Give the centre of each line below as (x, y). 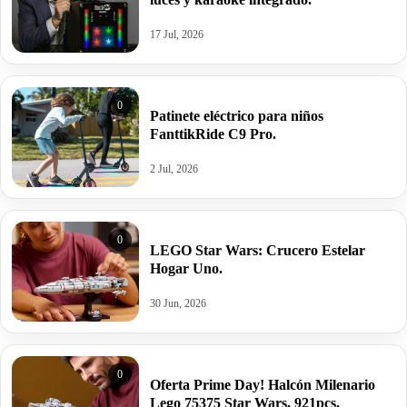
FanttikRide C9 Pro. (213, 134)
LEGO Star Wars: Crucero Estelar (258, 250)
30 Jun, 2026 (178, 303)
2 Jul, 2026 (174, 169)
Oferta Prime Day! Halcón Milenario (263, 384)
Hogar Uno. (186, 268)
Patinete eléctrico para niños (237, 115)
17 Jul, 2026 (177, 34)
